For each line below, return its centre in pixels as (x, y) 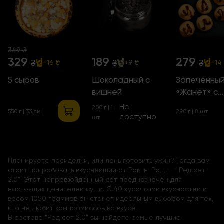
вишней (107, 92)
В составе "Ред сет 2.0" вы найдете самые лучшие (94, 218)
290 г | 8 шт (192, 112)
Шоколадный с (121, 80)
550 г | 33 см (24, 112)
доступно (138, 117)
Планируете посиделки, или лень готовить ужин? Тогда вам (109, 161)
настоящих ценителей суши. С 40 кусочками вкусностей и (107, 189)
